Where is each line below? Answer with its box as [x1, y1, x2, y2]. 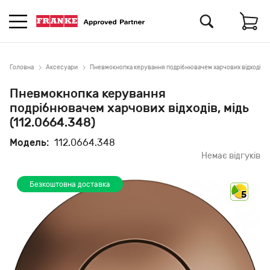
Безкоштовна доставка [30, 180, 110, 189]
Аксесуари [46, 63, 78, 71]
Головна [10, 63, 34, 71]
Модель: [10, 137, 49, 148]
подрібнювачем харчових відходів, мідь [10, 101, 249, 115]
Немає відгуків [201, 151, 260, 161]
